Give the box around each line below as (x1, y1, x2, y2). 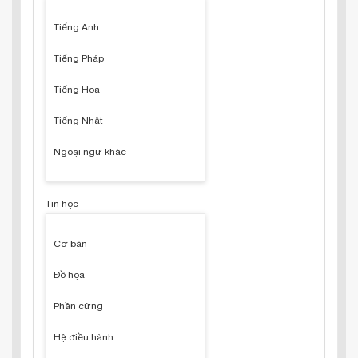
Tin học (46, 198, 78, 209)
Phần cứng (54, 300, 103, 312)
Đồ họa (54, 269, 85, 280)
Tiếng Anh (54, 22, 99, 33)
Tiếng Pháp (54, 53, 104, 64)
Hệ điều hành (54, 332, 113, 343)
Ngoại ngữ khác (54, 146, 126, 157)
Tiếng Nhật (54, 115, 103, 126)
